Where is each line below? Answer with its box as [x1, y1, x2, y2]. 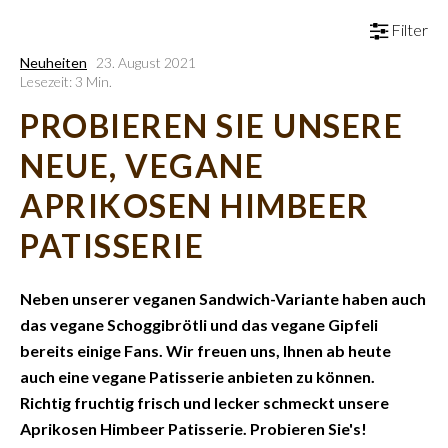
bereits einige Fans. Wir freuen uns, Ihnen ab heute [20, 341, 391, 360]
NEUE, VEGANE [20, 146, 264, 185]
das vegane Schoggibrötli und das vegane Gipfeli [20, 315, 378, 334]
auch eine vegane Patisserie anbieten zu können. [20, 367, 375, 386]
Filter [388, 20, 428, 39]
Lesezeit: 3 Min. [20, 73, 112, 90]
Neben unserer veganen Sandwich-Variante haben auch [20, 289, 426, 308]
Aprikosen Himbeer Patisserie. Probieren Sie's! [20, 419, 367, 438]
